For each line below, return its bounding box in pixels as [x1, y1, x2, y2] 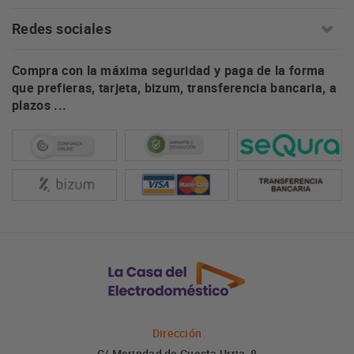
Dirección [152, 326, 202, 341]
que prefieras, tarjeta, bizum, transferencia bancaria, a [12, 79, 337, 96]
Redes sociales [12, 19, 112, 38]
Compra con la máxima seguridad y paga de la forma [12, 62, 326, 79]
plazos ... [12, 96, 67, 114]
